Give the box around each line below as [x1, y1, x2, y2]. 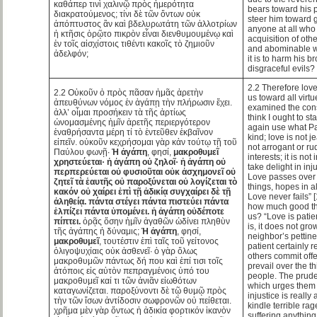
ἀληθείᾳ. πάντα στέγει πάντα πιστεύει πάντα [54, 196, 229, 207]
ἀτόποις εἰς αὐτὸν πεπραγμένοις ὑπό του [54, 265, 210, 276]
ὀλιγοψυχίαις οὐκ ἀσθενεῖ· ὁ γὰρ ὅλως [54, 246, 198, 256]
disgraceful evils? [248, 63, 316, 74]
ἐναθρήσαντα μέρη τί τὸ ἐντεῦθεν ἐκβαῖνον [54, 127, 214, 137]
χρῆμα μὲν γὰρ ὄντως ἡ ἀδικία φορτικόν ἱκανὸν [54, 305, 231, 316]
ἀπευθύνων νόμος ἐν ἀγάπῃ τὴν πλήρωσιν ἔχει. [54, 97, 233, 108]
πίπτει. [54, 216, 81, 226]
